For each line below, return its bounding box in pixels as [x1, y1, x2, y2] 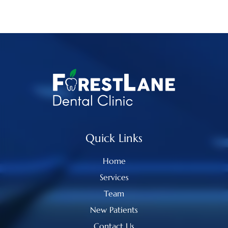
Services [99, 172, 129, 182]
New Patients [90, 204, 138, 215]
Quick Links [85, 131, 142, 145]
